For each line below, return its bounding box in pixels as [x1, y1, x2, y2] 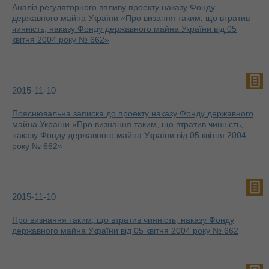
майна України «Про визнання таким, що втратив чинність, [12, 119, 243, 129]
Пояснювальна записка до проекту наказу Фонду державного [12, 109, 253, 118]
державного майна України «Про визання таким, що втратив [12, 13, 250, 23]
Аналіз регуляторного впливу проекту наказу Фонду [12, 2, 215, 12]
